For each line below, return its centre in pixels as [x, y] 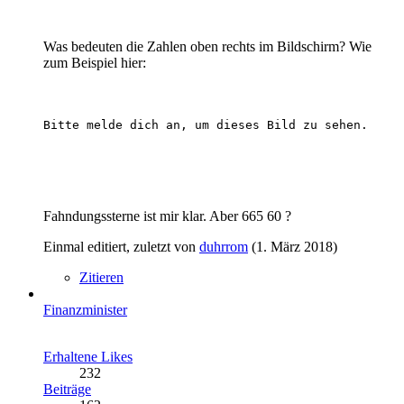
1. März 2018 [294, 246]
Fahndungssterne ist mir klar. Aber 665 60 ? [167, 216]
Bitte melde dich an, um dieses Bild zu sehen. [206, 124]
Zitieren [101, 277]
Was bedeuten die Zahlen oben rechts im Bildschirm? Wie [207, 46]
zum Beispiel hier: [95, 62]
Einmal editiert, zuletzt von [121, 246]
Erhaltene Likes [88, 356]
